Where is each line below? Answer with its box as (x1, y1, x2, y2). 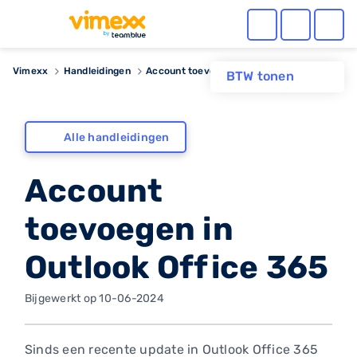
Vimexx (13, 65, 49, 76)
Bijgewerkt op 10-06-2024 (25, 292, 164, 306)
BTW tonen (226, 69, 294, 84)
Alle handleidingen (64, 130, 170, 144)
